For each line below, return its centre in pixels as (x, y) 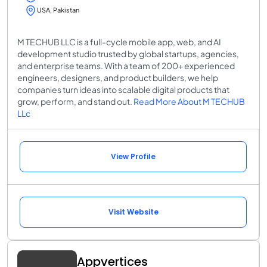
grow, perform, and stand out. (75, 101)
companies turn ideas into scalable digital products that (123, 89)
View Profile (133, 156)
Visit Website (133, 212)
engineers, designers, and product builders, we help (118, 77)
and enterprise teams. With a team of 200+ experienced (126, 65)
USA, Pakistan (58, 10)
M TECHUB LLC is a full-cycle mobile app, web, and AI (119, 41)
